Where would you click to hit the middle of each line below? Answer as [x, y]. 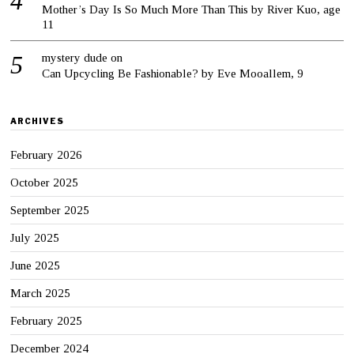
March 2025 [41, 293]
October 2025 [45, 182]
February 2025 [47, 320]
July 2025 [35, 237]
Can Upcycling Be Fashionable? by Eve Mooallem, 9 [173, 73]
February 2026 [47, 154]
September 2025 [50, 210]
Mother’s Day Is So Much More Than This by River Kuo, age [192, 9]
